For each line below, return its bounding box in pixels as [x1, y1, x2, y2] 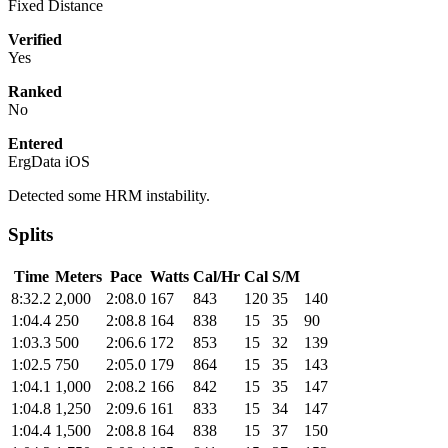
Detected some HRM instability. [8, 187, 210, 205]
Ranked [8, 83, 62, 101]
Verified [8, 31, 62, 49]
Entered [8, 135, 63, 153]
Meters [55, 267, 102, 285]
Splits [8, 224, 53, 246]
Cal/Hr [193, 267, 240, 285]
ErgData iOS [8, 153, 90, 171]
